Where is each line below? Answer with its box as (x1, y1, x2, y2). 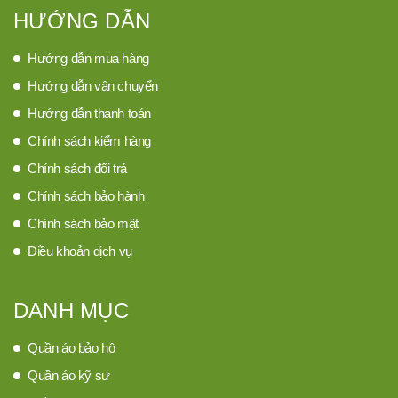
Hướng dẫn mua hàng (28, 51, 149, 66)
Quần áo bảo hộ (28, 340, 115, 355)
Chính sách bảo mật (28, 216, 139, 231)
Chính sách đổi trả (28, 161, 127, 176)
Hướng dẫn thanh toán (28, 106, 151, 121)
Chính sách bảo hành (28, 188, 145, 203)
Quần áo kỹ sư (28, 368, 110, 383)
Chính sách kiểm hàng (28, 133, 151, 148)
